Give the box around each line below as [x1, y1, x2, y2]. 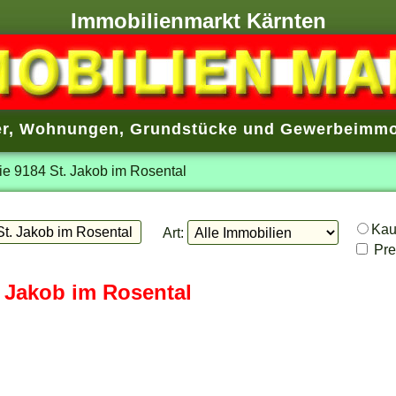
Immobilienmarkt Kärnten [70, 9, 326, 34]
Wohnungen [19, 120, 119, 139]
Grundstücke [129, 120, 238, 139]
